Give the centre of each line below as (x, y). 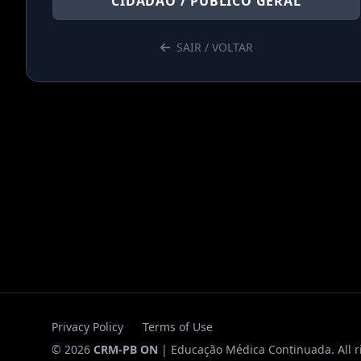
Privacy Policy (87, 327)
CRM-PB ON (126, 349)
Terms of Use (178, 327)
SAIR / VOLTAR (214, 47)
